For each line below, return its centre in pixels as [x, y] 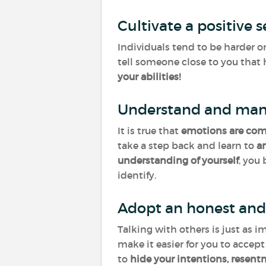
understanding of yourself [178, 160]
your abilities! [150, 77]
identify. [138, 175]
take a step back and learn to [187, 145]
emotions [204, 131]
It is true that [149, 131]
